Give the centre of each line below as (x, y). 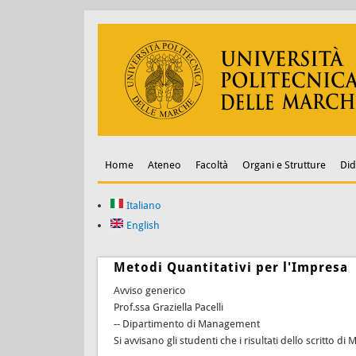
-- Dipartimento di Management (186, 323)
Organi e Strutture (284, 164)
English (141, 225)
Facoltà (211, 164)
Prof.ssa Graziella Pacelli (168, 307)
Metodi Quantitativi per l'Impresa (230, 267)
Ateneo (164, 164)
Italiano (142, 205)
